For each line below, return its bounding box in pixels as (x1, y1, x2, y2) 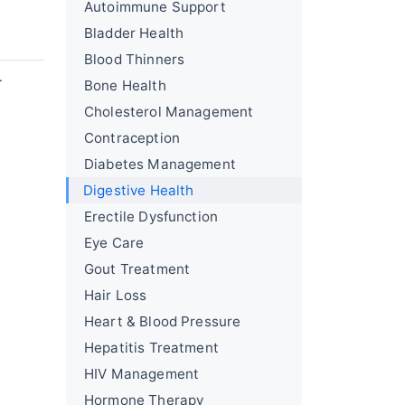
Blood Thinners (84, 51, 185, 68)
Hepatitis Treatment (84, 339, 219, 356)
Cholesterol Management (84, 103, 254, 120)
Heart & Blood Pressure (84, 313, 241, 330)
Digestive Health (83, 182, 194, 199)
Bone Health (84, 77, 166, 94)
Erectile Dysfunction (84, 208, 219, 225)
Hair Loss (84, 287, 147, 304)
